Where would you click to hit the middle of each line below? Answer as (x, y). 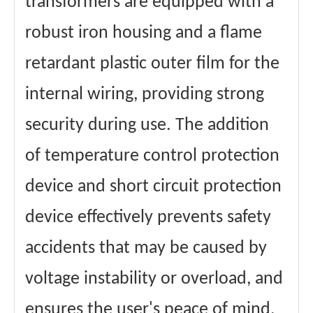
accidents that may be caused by (146, 248)
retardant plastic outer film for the (152, 64)
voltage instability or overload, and (154, 279)
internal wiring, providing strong (145, 95)
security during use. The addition (147, 125)
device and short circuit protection (153, 187)
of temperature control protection (152, 156)
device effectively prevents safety (148, 218)
